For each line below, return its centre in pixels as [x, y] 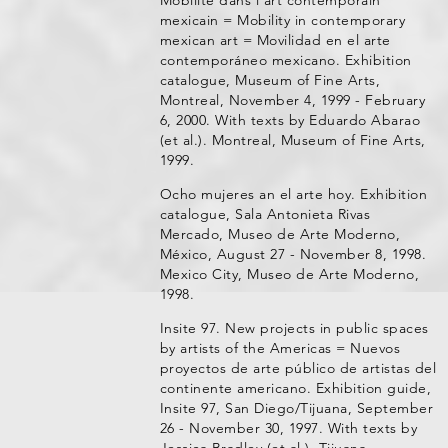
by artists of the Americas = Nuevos [280, 348]
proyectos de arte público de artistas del [298, 368]
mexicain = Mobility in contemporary [282, 20]
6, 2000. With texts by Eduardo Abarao [290, 120]
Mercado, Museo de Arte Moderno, [280, 234]
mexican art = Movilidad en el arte [275, 40]
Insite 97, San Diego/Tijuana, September [296, 408]
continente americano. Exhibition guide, [295, 388]
